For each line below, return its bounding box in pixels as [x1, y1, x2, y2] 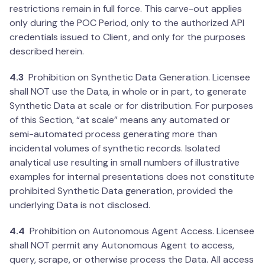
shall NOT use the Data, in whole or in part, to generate [9, 85, 247, 98]
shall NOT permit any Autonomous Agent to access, [9, 239, 234, 252]
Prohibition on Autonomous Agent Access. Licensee [25, 225, 254, 238]
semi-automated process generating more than [9, 128, 217, 141]
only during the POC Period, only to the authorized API [9, 17, 244, 30]
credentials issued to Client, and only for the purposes [9, 31, 245, 44]
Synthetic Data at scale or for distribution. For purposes [9, 99, 253, 112]
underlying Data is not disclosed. [9, 199, 150, 212]
